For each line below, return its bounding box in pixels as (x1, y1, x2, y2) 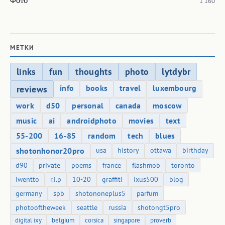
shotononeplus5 (75, 188, 126, 198)
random (88, 130, 116, 141)
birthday (182, 145, 209, 155)
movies (128, 115, 154, 126)
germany (16, 188, 42, 198)
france (102, 160, 121, 170)
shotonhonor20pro (16, 145, 85, 156)
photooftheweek (16, 202, 66, 212)
